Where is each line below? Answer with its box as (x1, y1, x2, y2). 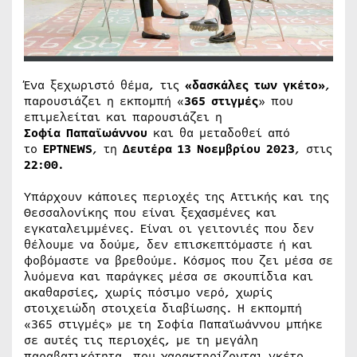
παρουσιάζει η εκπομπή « (24, 92, 184, 110)
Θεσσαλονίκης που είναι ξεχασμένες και (24, 203, 277, 222)
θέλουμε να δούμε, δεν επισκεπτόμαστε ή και (24, 235, 312, 253)
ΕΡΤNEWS (43, 139, 92, 158)
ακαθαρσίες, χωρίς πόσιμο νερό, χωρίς (24, 283, 273, 301)
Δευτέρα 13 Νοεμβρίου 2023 (123, 139, 295, 158)
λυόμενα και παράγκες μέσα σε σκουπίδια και (24, 267, 313, 285)
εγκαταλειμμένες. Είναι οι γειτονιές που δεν (24, 219, 314, 237)
